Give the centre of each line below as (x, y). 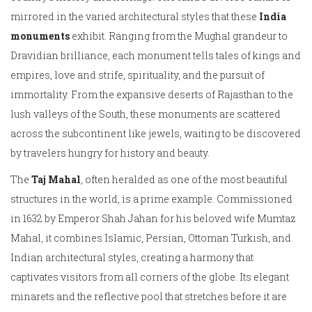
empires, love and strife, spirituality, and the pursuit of (138, 75)
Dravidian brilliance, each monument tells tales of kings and (156, 56)
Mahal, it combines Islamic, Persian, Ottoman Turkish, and (151, 238)
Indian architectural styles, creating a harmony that (132, 258)
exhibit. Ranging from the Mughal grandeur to (179, 36)
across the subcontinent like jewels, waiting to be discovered (156, 134)
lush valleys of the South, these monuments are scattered (146, 114)
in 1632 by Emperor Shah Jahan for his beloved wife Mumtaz (153, 219)
